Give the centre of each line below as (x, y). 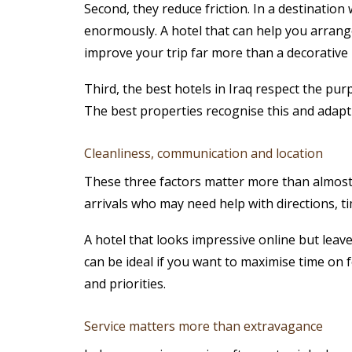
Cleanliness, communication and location (203, 154)
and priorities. (125, 284)
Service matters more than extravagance (203, 326)
